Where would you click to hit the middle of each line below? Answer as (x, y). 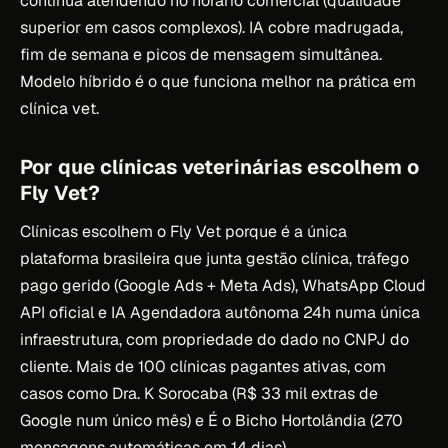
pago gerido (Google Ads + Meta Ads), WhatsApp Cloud (223, 285)
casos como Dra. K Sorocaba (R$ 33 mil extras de (199, 393)
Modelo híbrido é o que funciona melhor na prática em (218, 81)
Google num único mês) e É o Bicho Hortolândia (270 (211, 420)
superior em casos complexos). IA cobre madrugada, (211, 27)
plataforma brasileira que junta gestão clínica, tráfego (214, 258)
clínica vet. (59, 108)
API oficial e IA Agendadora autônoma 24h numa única (220, 312)
